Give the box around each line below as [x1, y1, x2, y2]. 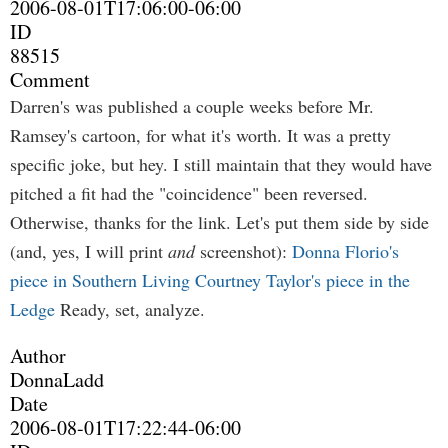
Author [10, 342, 66, 369]
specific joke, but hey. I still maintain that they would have [10, 152, 432, 176]
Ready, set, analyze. [55, 297, 205, 321]
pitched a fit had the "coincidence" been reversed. [10, 181, 368, 205]
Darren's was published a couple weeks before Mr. [10, 94, 374, 118]
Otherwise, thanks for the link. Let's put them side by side [10, 210, 429, 234]
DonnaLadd [10, 366, 104, 393]
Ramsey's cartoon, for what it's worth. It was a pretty [10, 123, 391, 147]
